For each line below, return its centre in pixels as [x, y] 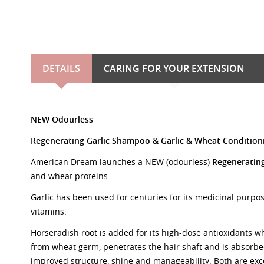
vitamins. [49, 211]
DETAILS [61, 68]
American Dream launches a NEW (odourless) [121, 162]
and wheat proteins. [70, 176]
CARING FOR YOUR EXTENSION [174, 68]
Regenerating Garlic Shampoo [92, 141]
